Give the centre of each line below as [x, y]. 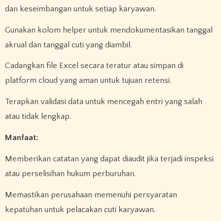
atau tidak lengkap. [38, 117]
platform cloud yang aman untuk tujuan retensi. [88, 81]
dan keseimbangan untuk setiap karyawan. [80, 9]
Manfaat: [21, 137]
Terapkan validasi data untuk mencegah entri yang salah [103, 102]
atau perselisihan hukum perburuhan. [70, 173]
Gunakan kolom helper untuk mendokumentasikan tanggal [109, 30]
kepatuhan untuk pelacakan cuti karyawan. [80, 209]
